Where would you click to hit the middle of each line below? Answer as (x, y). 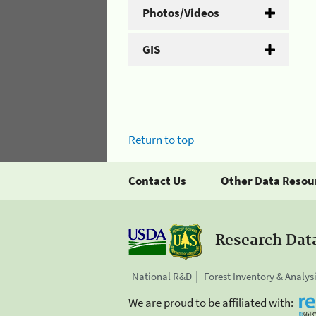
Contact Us (157, 181)
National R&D (162, 276)
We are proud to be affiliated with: (211, 303)
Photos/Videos (181, 12)
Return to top (161, 140)
